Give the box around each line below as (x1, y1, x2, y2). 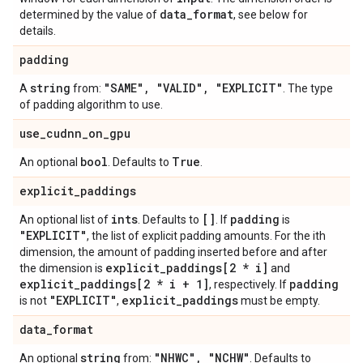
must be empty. (238, 294, 320, 307)
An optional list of (19, 213, 111, 226)
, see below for (233, 8, 308, 21)
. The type (283, 82, 333, 95)
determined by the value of (19, 8, 160, 21)
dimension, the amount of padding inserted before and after (19, 246, 327, 258)
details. (19, 24, 56, 37)
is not (19, 294, 49, 307)
